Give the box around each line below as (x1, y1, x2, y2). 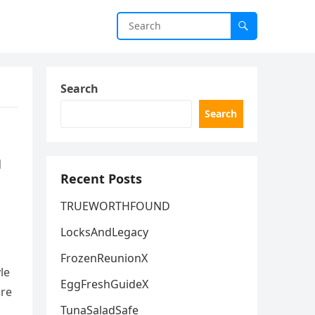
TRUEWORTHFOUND (60, 198, 170, 214)
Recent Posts (60, 170, 142, 187)
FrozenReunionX (60, 250, 148, 266)
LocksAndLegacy (60, 224, 148, 240)
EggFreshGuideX (60, 276, 148, 292)
